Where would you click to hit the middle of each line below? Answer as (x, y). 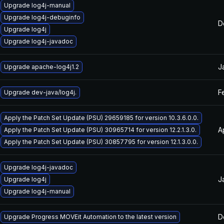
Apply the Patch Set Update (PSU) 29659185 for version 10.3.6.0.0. (101, 118)
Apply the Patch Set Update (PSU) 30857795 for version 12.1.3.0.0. (101, 142)
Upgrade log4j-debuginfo (42, 17)
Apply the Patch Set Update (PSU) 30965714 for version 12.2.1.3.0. (100, 130)
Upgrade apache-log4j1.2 (41, 67)
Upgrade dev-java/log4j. (40, 92)
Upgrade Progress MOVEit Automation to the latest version (90, 217)
